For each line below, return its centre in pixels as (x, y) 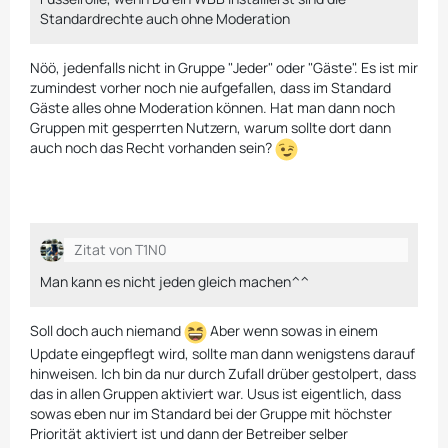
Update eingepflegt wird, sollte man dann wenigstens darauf (222, 354)
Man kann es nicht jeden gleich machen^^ (174, 282)
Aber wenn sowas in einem (292, 331)
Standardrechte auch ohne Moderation (165, 19)
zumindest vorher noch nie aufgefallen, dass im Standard (210, 88)
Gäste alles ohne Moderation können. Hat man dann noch (212, 108)
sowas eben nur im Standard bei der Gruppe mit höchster (211, 414)
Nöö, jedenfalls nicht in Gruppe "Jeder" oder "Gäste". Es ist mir (224, 68)
